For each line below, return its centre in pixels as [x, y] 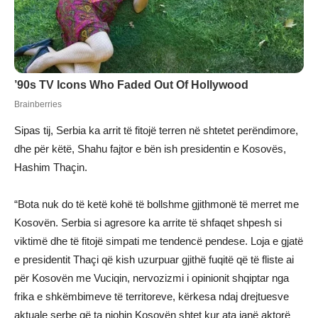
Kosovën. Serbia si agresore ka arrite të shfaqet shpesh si [148, 223]
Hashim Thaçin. [51, 168]
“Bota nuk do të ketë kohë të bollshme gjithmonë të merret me [157, 204]
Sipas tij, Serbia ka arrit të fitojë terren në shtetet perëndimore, [156, 131]
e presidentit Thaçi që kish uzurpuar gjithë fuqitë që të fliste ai [154, 260]
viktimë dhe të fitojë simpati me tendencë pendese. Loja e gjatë [159, 241]
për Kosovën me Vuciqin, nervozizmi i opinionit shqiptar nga [152, 278]
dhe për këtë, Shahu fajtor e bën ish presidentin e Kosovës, [150, 149]
